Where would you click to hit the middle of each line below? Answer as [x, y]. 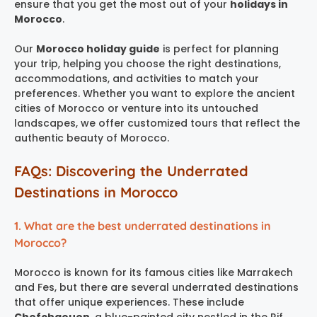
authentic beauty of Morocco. [92, 138]
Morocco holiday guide [98, 48]
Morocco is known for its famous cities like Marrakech [154, 272]
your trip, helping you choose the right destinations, [148, 63]
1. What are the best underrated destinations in [143, 225]
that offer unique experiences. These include [129, 302]
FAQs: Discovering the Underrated [131, 171]
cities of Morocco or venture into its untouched [136, 108]
